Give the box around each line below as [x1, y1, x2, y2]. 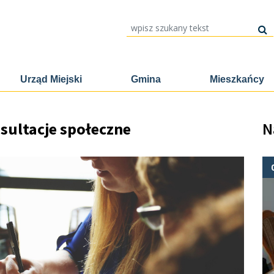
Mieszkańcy [210, 74, 264, 84]
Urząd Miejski [20, 74, 82, 84]
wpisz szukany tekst [125, 21, 185, 30]
